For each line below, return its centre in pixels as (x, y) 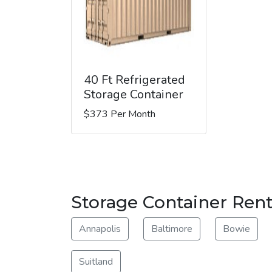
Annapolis (100, 229)
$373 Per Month (120, 114)
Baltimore (172, 229)
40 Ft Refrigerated (134, 80)
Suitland (96, 261)
